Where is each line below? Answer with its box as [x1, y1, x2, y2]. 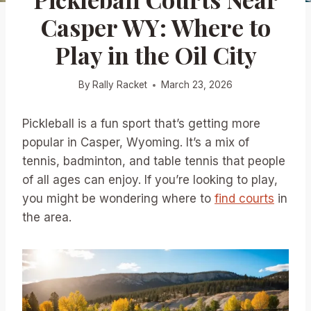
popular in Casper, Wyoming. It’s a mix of [22, 135, 249, 150]
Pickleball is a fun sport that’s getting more [22, 117, 260, 131]
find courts [215, 192, 274, 206]
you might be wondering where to [22, 192, 215, 206]
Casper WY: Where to [40, 10, 271, 43]
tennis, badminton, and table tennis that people [22, 154, 285, 169]
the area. [22, 210, 72, 225]
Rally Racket [92, 79, 148, 91]
